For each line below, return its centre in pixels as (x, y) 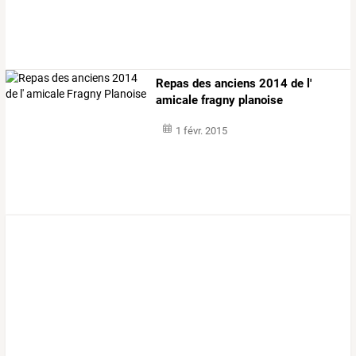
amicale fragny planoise (220, 100)
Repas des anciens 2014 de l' (234, 83)
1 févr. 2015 (201, 130)
